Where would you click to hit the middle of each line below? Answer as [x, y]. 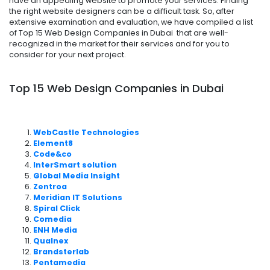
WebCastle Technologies [86, 132]
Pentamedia [59, 262]
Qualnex [51, 240]
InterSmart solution [75, 165]
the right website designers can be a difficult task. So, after [122, 11]
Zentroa [50, 186]
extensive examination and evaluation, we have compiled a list [131, 22]
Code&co [52, 154]
